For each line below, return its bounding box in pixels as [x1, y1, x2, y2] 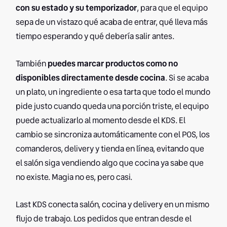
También [16, 58, 48, 70]
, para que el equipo [137, 2, 208, 14]
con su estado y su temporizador [16, 2, 137, 14]
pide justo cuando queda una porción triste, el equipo [16, 100, 209, 112]
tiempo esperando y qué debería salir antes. [16, 30, 175, 43]
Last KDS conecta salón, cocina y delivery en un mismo [16, 199, 210, 211]
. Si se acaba [165, 72, 209, 84]
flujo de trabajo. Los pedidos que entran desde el [16, 213, 192, 225]
